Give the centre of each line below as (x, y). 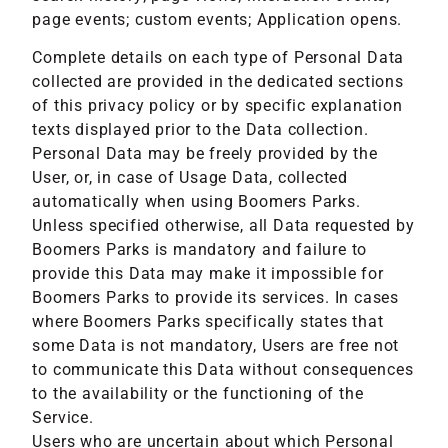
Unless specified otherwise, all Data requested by (223, 226)
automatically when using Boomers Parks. (196, 202)
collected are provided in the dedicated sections (218, 82)
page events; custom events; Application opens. (217, 19)
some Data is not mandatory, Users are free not (216, 346)
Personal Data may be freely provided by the (205, 154)
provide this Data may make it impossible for (208, 274)
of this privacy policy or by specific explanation (217, 106)
